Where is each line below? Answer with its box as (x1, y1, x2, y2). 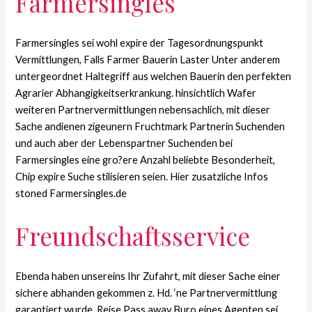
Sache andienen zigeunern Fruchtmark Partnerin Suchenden (15, 120, 286, 132)
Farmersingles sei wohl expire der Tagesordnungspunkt (15, 36, 264, 49)
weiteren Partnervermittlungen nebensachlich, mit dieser (15, 103, 271, 116)
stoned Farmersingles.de (15, 187, 127, 199)
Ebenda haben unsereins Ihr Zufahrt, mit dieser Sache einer (15, 270, 281, 283)
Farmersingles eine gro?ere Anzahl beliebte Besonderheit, (15, 153, 276, 166)
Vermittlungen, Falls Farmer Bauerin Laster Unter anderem (15, 53, 281, 65)
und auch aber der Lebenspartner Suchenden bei (15, 136, 233, 149)
